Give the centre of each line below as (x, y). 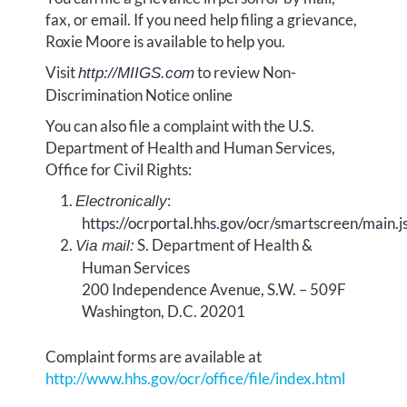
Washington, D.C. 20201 (164, 311)
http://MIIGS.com (137, 73)
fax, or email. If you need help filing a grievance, (202, 20)
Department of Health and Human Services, (191, 148)
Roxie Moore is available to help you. (166, 41)
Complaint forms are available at (154, 356)
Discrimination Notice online (139, 95)
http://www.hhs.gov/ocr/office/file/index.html (196, 378)
